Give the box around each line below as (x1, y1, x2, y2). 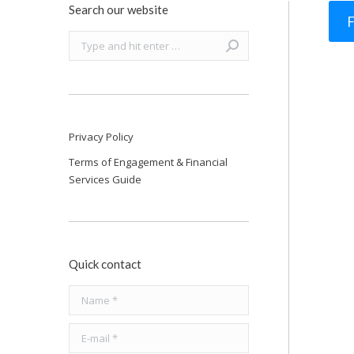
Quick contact (69, 257, 141, 271)
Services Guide (69, 172, 141, 186)
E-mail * (69, 325, 105, 339)
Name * (69, 287, 105, 301)
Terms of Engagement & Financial (69, 155, 228, 169)
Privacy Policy (69, 130, 134, 144)
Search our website (69, 2, 168, 17)
